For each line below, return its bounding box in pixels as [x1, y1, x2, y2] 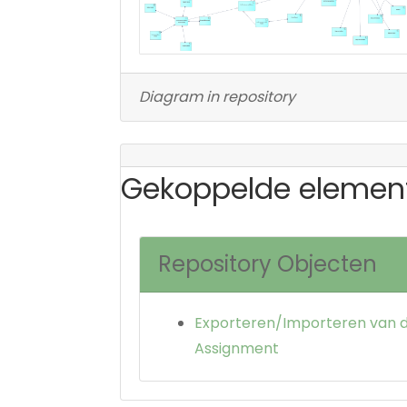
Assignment [194, 337, 279, 359]
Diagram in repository [139, 85, 295, 107]
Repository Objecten [158, 248, 377, 279]
